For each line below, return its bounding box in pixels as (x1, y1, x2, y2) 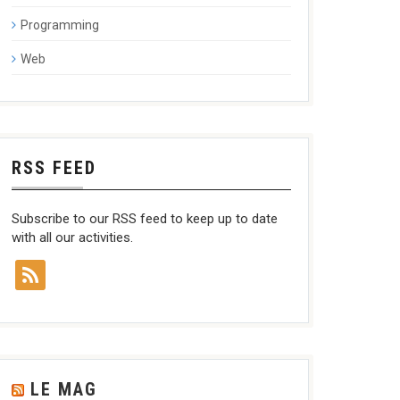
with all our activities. (11, 229, 133, 246)
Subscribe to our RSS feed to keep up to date (11, 210, 278, 227)
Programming (20, 17, 99, 32)
